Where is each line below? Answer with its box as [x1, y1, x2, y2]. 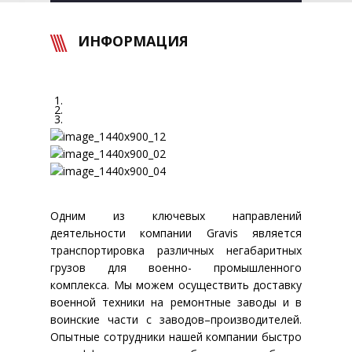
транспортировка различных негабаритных [50, 243, 302, 258]
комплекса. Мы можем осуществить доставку [50, 277, 302, 292]
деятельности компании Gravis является [50, 225, 302, 240]
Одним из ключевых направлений [50, 208, 302, 223]
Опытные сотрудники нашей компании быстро [50, 329, 302, 344]
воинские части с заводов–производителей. [50, 312, 302, 327]
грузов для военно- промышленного [50, 260, 302, 275]
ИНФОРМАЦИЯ [78, 31, 189, 50]
